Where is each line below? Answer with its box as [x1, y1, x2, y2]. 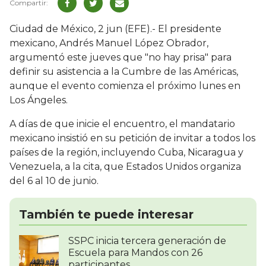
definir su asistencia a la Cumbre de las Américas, [9, 66, 238, 78]
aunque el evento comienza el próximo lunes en [9, 80, 240, 92]
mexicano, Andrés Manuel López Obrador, [9, 37, 208, 49]
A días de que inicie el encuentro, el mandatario [9, 118, 235, 130]
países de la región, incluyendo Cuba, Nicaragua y [9, 147, 243, 159]
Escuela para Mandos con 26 [68, 247, 202, 259]
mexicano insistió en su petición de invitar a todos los [9, 132, 255, 144]
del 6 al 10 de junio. [9, 175, 99, 187]
